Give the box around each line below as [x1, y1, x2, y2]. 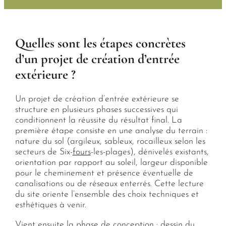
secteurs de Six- [15, 148, 73, 157]
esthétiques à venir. [15, 201, 86, 210]
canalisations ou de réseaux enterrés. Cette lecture [15, 180, 204, 189]
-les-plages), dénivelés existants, [90, 148, 209, 157]
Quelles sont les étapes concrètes [15, 35, 186, 52]
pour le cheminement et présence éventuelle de [15, 169, 193, 178]
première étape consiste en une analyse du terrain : [15, 127, 207, 136]
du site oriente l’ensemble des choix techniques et [15, 190, 199, 199]
